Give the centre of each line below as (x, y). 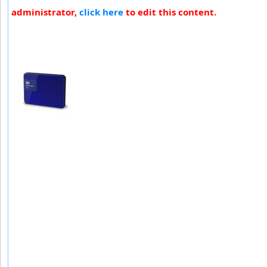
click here (101, 12)
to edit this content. (170, 12)
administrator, (45, 12)
